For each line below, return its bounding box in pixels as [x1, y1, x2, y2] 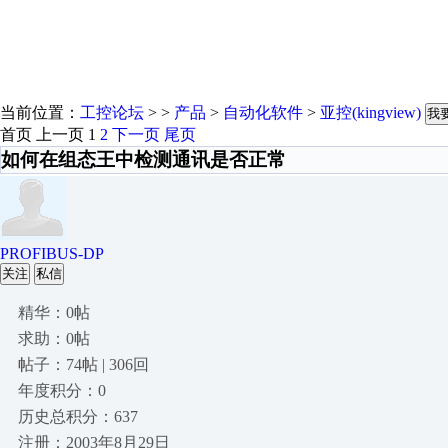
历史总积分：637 [18, 408, 138, 425]
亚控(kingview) [320, 104, 421, 121]
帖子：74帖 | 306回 [18, 356, 149, 373]
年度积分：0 [18, 382, 106, 399]
